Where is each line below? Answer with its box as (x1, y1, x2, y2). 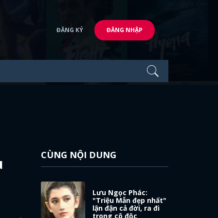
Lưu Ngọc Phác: (92, 187, 148, 197)
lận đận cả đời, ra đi (92, 203, 160, 213)
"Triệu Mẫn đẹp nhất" (92, 195, 167, 205)
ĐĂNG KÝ (56, 25, 83, 34)
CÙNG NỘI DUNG (40, 149, 116, 161)
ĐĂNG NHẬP (107, 25, 143, 34)
